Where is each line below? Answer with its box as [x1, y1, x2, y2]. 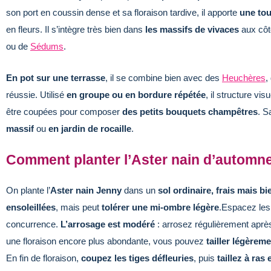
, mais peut [56, 201, 102, 212]
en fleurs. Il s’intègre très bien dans [6, 24, 145, 34]
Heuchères [222, 72, 266, 83]
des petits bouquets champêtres [122, 106, 258, 117]
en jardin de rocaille [48, 123, 131, 134]
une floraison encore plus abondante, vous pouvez [6, 235, 206, 246]
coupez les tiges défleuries [81, 252, 194, 263]
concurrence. [6, 218, 60, 229]
